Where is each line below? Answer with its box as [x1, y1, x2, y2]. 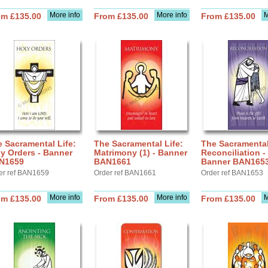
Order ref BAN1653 [201, 169, 263, 177]
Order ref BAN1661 [94, 169, 156, 177]
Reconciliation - [201, 148, 266, 157]
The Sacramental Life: [94, 139, 183, 148]
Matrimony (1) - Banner [94, 148, 187, 157]
